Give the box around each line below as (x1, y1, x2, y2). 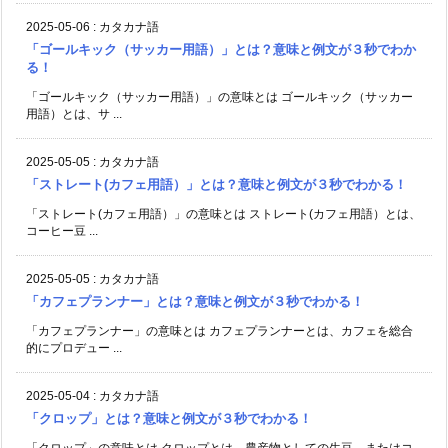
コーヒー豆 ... (26, 223, 98, 238)
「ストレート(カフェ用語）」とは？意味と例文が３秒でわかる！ (26, 176, 407, 192)
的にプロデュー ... (26, 340, 122, 355)
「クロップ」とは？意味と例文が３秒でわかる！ (26, 410, 312, 426)
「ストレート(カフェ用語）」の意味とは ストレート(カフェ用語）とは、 (26, 206, 421, 221)
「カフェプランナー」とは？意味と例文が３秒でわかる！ (26, 293, 364, 309)
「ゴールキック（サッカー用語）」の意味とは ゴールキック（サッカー (26, 89, 413, 104)
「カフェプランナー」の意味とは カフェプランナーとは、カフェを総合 (26, 323, 413, 338)
